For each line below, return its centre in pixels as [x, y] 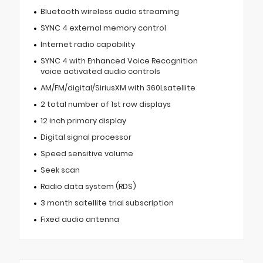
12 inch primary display [83, 121]
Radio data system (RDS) [88, 187]
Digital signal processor [86, 137]
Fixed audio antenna [80, 220]
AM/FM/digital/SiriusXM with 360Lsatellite [118, 88]
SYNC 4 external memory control [103, 28]
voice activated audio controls [100, 72]
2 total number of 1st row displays [105, 104]
